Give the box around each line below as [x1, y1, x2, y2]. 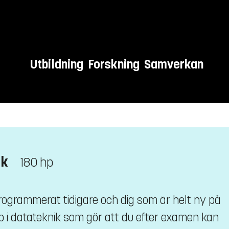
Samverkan [144, 56, 204, 73]
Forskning [88, 56, 140, 73]
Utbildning [30, 56, 84, 73]
